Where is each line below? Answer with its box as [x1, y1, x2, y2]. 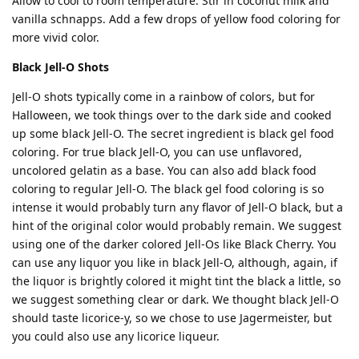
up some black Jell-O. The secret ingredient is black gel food [12, 125, 334, 141]
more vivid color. [12, 29, 99, 45]
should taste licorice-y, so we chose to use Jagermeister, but [12, 309, 332, 325]
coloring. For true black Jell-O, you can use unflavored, [12, 143, 302, 159]
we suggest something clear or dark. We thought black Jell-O [12, 291, 339, 307]
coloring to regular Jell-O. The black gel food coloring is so [12, 180, 324, 196]
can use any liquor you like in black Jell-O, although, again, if [12, 254, 337, 270]
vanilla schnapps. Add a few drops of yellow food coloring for [12, 10, 341, 26]
